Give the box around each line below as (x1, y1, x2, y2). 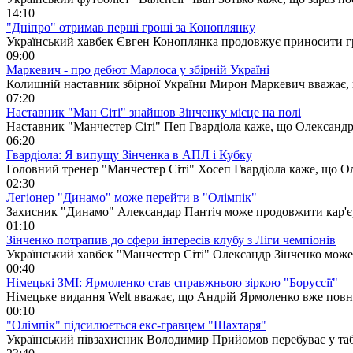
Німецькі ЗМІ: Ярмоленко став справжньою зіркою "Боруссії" (6, 275, 338, 289)
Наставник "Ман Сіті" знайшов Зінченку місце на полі (6, 105, 301, 119)
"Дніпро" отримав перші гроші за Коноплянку (6, 20, 255, 34)
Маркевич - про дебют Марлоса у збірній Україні (6, 62, 269, 76)
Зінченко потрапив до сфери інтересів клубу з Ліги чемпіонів (6, 232, 336, 247)
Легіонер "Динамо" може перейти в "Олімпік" (6, 190, 257, 204)
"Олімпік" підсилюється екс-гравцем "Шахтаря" (6, 318, 266, 332)
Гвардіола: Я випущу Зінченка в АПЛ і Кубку (6, 147, 252, 162)
